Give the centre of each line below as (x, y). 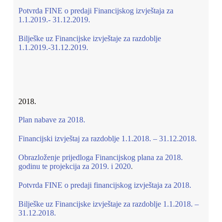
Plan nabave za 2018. (52, 120)
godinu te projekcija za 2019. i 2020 (74, 166)
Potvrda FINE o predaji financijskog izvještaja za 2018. (105, 185)
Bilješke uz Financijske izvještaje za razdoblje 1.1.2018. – (108, 204)
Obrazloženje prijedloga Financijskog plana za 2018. (100, 157)
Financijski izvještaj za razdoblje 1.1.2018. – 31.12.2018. (107, 139)
